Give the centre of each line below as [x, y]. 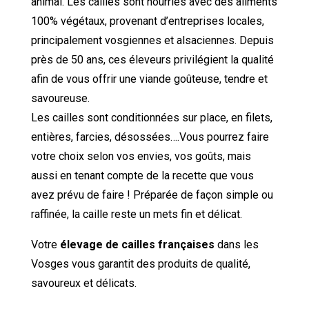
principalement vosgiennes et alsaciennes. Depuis [152, 40]
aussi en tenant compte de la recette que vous [142, 175]
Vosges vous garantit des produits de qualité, [140, 263]
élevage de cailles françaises [137, 244]
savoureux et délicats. [83, 283]
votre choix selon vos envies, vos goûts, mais [141, 156]
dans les [236, 244]
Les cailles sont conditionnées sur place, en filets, [151, 117]
